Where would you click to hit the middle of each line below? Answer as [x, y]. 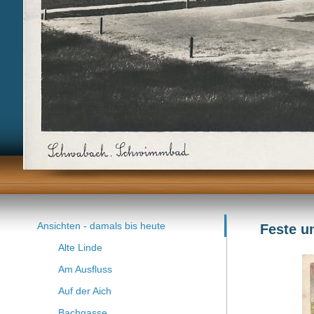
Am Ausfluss [85, 269]
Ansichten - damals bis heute [101, 226]
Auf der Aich [84, 291]
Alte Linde [80, 247]
